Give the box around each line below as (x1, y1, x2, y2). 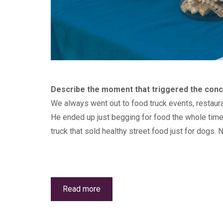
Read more (63, 184, 101, 194)
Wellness (101, 200, 133, 210)
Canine (101, 192, 124, 202)
